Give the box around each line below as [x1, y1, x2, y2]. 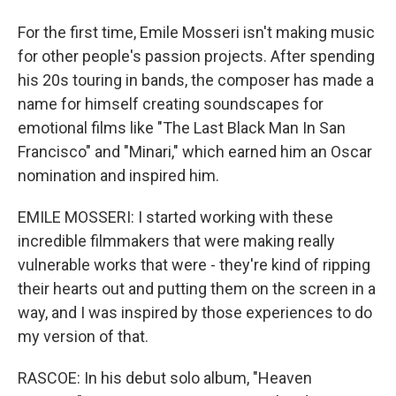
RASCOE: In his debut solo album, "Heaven [18, 369, 312, 387]
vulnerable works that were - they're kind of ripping [18, 255, 370, 274]
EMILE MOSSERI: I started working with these [18, 208, 333, 226]
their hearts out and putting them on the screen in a [18, 279, 376, 298]
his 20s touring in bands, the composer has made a [18, 71, 374, 89]
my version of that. [18, 327, 148, 346]
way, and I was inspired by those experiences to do [18, 303, 372, 322]
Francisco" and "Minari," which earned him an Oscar [18, 142, 372, 161]
